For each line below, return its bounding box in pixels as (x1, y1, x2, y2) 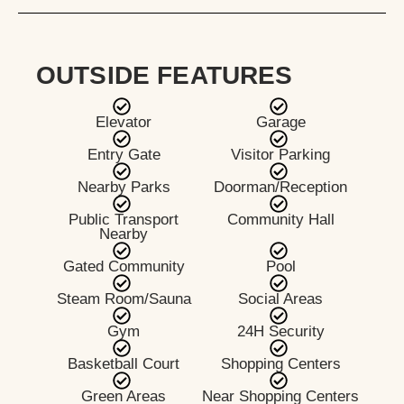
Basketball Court (68, 355, 179, 372)
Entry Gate (87, 146, 161, 163)
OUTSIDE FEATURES (36, 61, 293, 89)
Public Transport (69, 211, 179, 228)
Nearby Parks (77, 179, 170, 196)
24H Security (236, 323, 325, 340)
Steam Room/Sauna (56, 290, 191, 308)
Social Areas (238, 290, 323, 308)
